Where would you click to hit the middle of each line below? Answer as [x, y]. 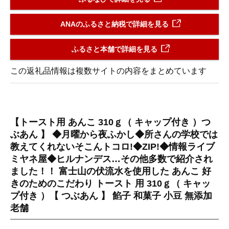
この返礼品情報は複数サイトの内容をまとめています [108, 71]
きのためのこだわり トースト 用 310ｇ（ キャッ [110, 184]
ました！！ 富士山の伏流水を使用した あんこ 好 [111, 171]
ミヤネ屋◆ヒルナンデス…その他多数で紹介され [111, 159]
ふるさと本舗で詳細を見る [114, 49]
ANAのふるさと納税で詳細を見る [114, 24]
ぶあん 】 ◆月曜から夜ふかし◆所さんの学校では [114, 135]
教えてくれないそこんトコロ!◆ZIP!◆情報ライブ [112, 147]
